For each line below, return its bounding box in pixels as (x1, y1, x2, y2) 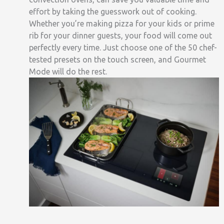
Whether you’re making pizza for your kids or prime (29, 19, 214, 28)
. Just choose (99, 43, 149, 52)
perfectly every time (29, 43, 99, 52)
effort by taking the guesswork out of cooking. (29, 7, 196, 16)
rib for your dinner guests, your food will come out (29, 31, 212, 40)
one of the (149, 43, 188, 52)
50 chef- (188, 43, 217, 52)
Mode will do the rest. (29, 67, 107, 76)
